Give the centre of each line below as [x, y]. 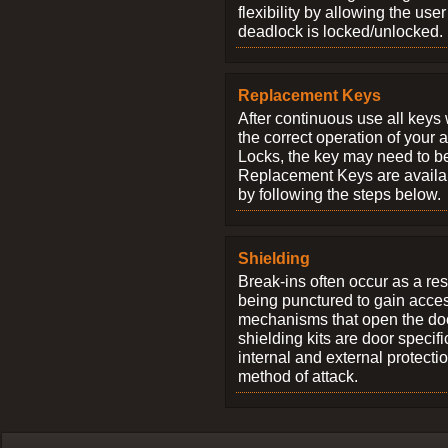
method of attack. [298, 376]
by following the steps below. [339, 194]
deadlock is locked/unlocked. [340, 31]
